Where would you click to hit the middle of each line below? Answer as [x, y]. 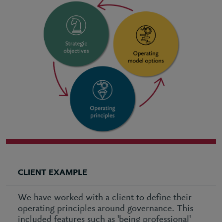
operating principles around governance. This [106, 209]
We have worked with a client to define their [105, 198]
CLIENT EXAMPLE [53, 173]
